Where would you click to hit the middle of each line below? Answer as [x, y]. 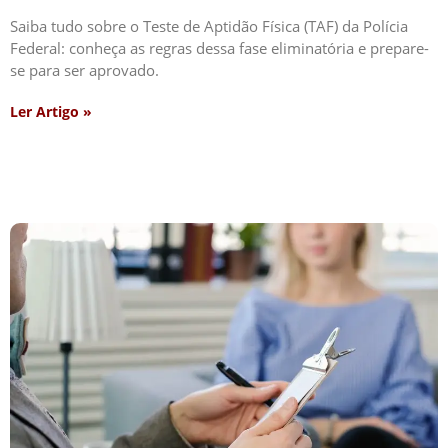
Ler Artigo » [51, 112]
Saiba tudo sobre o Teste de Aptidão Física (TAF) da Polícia [209, 26]
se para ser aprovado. [84, 70]
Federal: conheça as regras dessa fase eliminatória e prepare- [219, 48]
